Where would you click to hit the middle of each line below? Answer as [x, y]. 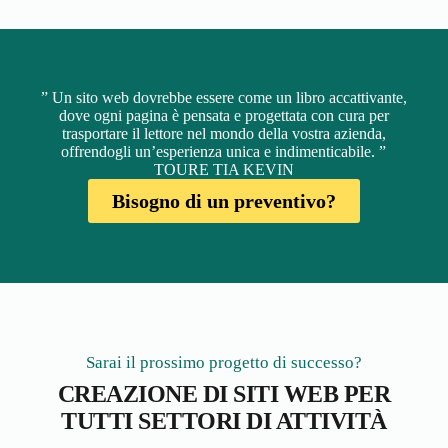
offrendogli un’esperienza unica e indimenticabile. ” [224, 151]
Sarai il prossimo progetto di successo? [224, 362]
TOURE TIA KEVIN [223, 169]
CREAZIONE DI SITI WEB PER [224, 393]
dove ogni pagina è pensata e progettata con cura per [223, 115]
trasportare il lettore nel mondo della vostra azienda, [223, 133]
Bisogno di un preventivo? [223, 200]
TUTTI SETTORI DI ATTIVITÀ [224, 420]
